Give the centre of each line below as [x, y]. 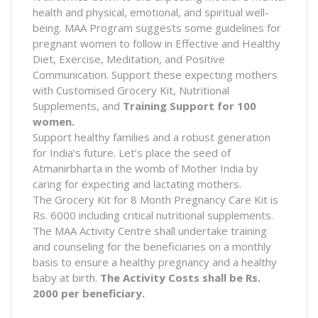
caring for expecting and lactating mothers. [137, 183]
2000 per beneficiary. [89, 293]
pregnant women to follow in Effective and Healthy [157, 43]
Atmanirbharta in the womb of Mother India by [146, 168]
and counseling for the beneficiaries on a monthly [152, 246]
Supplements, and [78, 105]
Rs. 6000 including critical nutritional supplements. [153, 215]
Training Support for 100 [190, 105]
